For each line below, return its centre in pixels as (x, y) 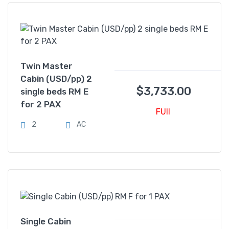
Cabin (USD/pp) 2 (56, 79)
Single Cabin (46, 221)
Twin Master (47, 66)
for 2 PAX (41, 104)
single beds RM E (54, 91)
